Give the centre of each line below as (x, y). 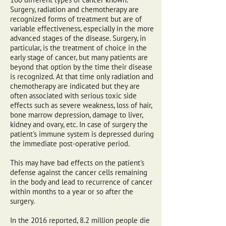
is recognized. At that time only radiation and (82, 76)
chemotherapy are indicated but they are (75, 86)
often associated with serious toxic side (73, 96)
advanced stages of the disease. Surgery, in (78, 38)
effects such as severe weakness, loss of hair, (81, 105)
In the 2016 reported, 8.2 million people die (80, 220)
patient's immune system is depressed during (82, 134)
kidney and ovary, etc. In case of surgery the (79, 124)
